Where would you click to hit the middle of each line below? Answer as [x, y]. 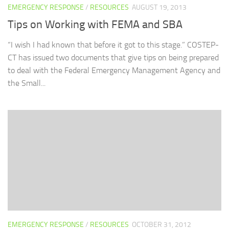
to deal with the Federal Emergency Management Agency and [114, 70]
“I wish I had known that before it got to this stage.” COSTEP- [113, 44]
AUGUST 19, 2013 [159, 8]
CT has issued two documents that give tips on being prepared [113, 57]
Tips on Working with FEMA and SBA [95, 24]
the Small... [27, 83]
